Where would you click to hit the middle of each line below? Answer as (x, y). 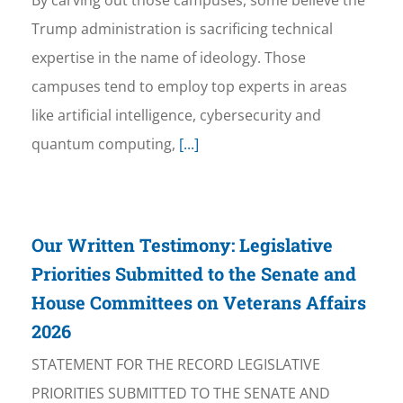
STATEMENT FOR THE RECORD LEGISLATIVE (175, 365)
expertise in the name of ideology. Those (168, 58)
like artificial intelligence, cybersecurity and (176, 116)
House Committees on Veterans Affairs (198, 303)
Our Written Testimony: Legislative (182, 245)
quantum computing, (103, 144)
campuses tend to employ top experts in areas (189, 87)
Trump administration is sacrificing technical (182, 29)
